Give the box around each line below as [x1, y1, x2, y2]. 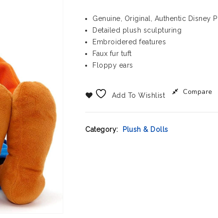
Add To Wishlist [111, 91, 165, 99]
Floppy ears [92, 61, 133, 69]
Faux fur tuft [92, 50, 132, 57]
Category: [85, 126, 121, 133]
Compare [183, 87, 213, 96]
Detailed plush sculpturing [92, 26, 182, 34]
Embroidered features [92, 38, 166, 46]
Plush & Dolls [123, 126, 168, 133]
